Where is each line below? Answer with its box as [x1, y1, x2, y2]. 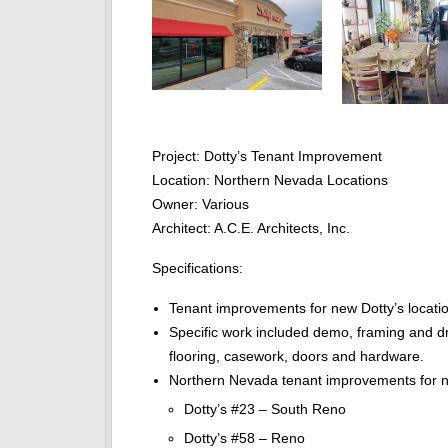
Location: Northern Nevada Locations [152, 172, 388, 189]
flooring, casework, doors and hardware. [169, 348, 424, 365]
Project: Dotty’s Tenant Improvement [152, 148, 382, 165]
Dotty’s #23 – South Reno [184, 401, 346, 418]
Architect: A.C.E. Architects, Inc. [152, 220, 350, 237]
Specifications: [152, 260, 243, 277]
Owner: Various [152, 196, 249, 213]
